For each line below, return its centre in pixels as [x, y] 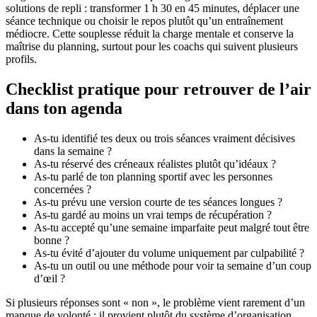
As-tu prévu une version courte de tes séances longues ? [158, 202]
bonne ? [52, 240]
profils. [21, 59]
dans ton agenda [64, 108]
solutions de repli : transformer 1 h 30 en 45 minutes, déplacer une [152, 8]
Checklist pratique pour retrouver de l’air [158, 89]
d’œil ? [50, 278]
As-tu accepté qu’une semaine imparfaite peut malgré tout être [172, 227]
